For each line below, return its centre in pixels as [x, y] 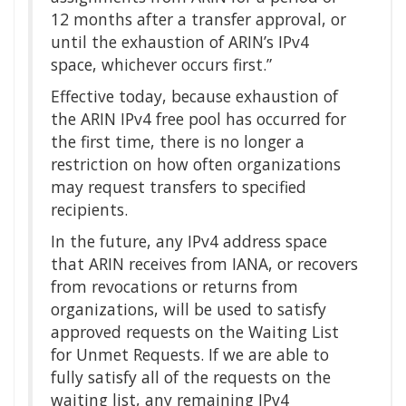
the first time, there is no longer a [178, 142]
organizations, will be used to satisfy [188, 309]
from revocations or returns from [174, 287]
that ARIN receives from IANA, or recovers [204, 264]
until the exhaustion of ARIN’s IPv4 [180, 42]
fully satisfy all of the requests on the [191, 377]
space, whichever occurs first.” [161, 65]
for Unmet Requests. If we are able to [190, 355]
